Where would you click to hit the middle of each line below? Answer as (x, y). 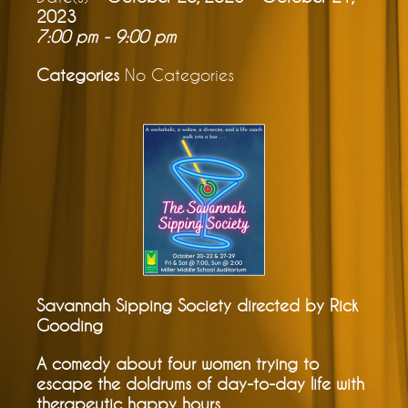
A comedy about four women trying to (178, 364)
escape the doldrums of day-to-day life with (200, 384)
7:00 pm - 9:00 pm (106, 37)
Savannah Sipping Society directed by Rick (197, 306)
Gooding (70, 326)
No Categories (177, 75)
